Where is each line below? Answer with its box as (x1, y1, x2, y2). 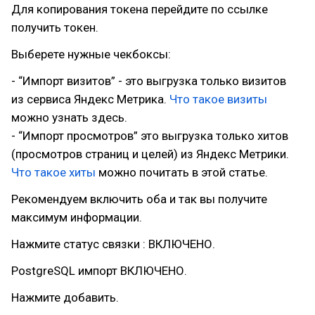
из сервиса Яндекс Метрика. (11, 92, 169, 106)
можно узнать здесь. (11, 110, 127, 124)
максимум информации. (11, 210, 142, 224)
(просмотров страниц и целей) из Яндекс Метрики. (11, 147, 289, 161)
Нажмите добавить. (11, 290, 119, 304)
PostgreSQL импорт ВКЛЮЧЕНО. (11, 264, 187, 278)
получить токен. (11, 20, 98, 34)
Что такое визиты (169, 92, 267, 106)
